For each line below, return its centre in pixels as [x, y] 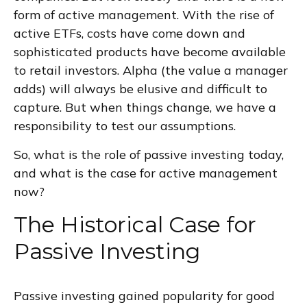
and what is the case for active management [146, 173]
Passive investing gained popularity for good [144, 296]
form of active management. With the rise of [144, 15]
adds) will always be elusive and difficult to [140, 89]
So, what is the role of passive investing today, [149, 155]
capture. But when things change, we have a [145, 107]
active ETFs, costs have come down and [130, 33]
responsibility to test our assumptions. [125, 126]
